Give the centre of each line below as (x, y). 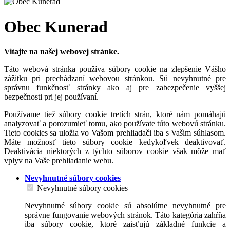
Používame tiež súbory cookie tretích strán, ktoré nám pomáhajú (115, 114)
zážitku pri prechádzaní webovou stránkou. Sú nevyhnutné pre (115, 78)
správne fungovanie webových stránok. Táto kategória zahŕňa (125, 215)
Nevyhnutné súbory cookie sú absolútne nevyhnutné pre (125, 205)
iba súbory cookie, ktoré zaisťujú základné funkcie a (125, 224)
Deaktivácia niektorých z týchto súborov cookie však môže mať (115, 151)
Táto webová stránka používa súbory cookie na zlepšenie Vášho (115, 69)
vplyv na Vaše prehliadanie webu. (59, 160)
